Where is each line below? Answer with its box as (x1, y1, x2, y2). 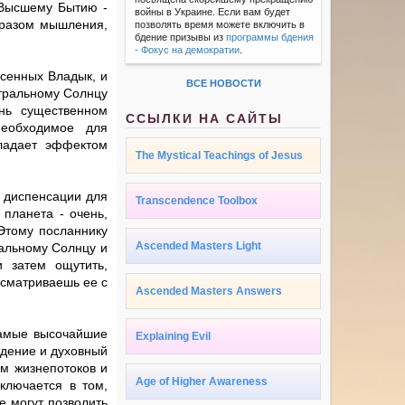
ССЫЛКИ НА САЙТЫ (126, 111, 284, 127)
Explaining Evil (136, 330, 212, 344)
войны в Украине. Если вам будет (135, 6, 291, 18)
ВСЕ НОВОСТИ (185, 78, 261, 89)
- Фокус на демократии (135, 44, 240, 56)
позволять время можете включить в (135, 19, 306, 31)
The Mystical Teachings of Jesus (136, 149, 304, 163)
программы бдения (226, 32, 315, 43)
